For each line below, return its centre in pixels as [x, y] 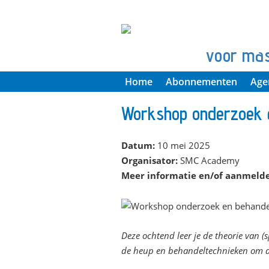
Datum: [138, 146]
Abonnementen [201, 82]
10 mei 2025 [183, 146]
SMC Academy [209, 161]
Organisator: [150, 161]
